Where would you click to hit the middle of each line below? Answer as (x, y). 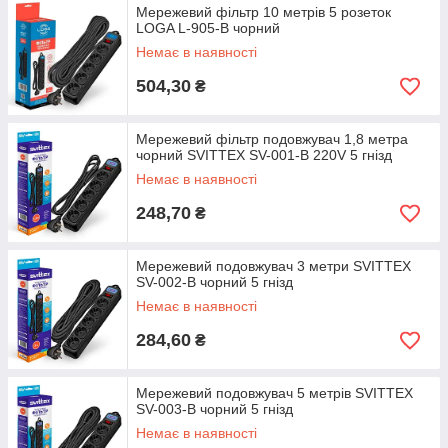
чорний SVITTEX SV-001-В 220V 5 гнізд (264, 155)
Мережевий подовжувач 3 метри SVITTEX (273, 266)
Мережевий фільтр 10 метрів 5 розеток (263, 12)
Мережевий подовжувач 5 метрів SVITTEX (274, 393)
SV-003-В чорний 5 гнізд (214, 409)
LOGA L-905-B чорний (208, 28)
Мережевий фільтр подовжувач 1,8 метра (272, 139)
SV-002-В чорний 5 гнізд (214, 282)
